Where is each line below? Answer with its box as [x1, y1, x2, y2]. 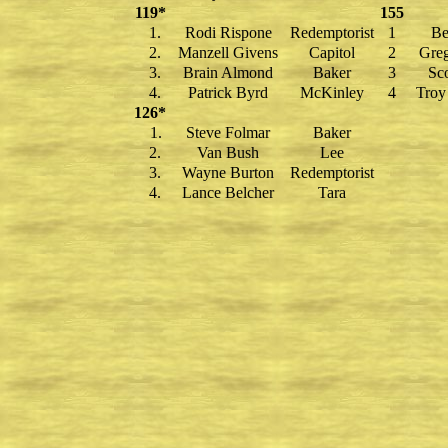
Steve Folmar [186, 124, 270, 141]
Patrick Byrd [188, 84, 268, 101]
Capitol [309, 44, 355, 61]
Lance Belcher [182, 184, 274, 201]
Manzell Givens [178, 44, 278, 61]
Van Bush [197, 144, 259, 161]
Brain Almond [183, 64, 273, 81]
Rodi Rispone [184, 24, 272, 41]
